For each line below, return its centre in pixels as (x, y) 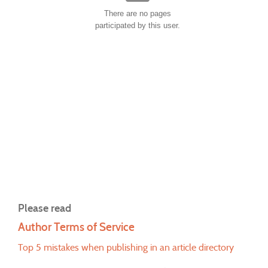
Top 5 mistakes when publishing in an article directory (126, 247)
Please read (45, 208)
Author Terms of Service (76, 227)
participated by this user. (138, 25)
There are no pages (138, 13)
